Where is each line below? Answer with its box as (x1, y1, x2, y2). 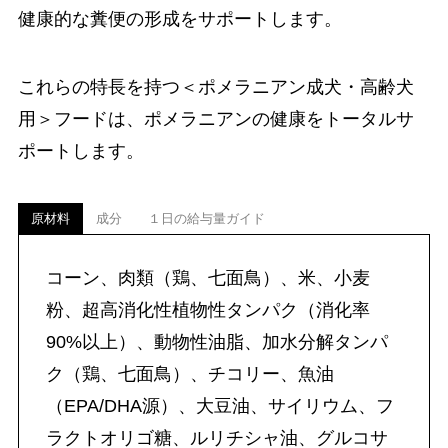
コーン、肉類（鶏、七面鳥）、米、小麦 (45, 268, 370, 289)
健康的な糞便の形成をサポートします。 (17, 9, 342, 29)
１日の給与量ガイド (147, 211, 265, 227)
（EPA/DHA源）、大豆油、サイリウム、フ (45, 396, 394, 417)
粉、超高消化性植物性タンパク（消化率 (45, 300, 370, 321)
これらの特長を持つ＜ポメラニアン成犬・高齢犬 (17, 76, 414, 97)
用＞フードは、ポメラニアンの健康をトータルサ (17, 108, 414, 129)
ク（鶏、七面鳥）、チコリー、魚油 (45, 364, 334, 385)
